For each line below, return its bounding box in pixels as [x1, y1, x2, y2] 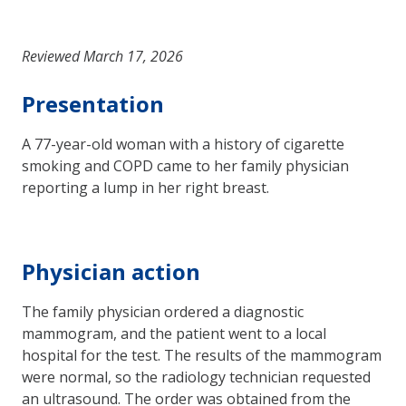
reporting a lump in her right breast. [22, 177, 273, 198]
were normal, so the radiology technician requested [22, 366, 371, 387]
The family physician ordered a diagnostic [22, 301, 304, 322]
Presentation [22, 88, 164, 119]
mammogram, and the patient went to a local [22, 323, 326, 343]
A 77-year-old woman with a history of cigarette [22, 133, 344, 154]
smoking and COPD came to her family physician [22, 155, 349, 176]
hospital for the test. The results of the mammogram [22, 344, 382, 365]
